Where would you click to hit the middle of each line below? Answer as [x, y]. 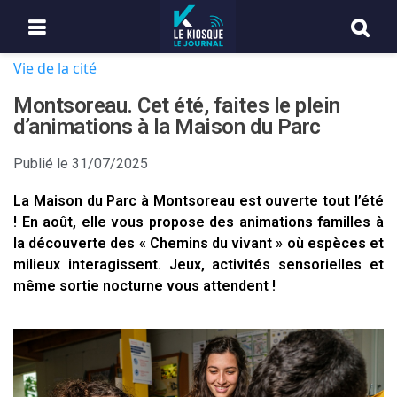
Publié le [41, 163]
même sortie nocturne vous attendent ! [144, 286]
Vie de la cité [55, 68]
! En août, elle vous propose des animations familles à [198, 222]
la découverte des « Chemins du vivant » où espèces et [198, 243]
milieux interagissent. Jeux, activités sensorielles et [198, 265]
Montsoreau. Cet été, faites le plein [177, 105]
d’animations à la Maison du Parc [167, 127]
